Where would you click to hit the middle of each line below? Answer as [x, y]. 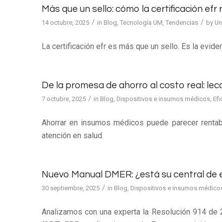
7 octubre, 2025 [63, 99]
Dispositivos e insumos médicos [163, 99]
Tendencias [182, 23]
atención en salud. [72, 135]
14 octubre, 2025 [65, 23]
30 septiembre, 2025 [70, 188]
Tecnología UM [141, 23]
